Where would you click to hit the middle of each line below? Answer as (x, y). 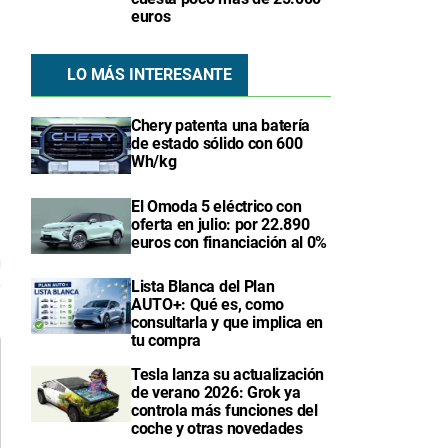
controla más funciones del (224, 410)
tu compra (166, 340)
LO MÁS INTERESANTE (150, 75)
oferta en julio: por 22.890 (220, 224)
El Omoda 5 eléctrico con (216, 206)
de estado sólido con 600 (217, 144)
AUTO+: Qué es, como (207, 304)
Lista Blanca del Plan (203, 286)
